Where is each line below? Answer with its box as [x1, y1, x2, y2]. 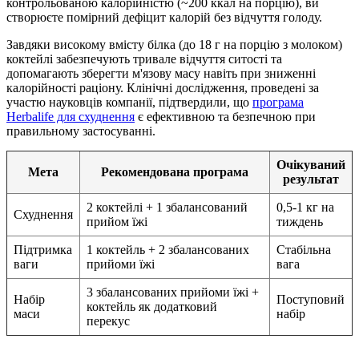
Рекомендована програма [101, 165, 248, 179]
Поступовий [276, 292, 345, 307]
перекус [87, 314, 130, 329]
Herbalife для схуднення [6, 110, 135, 124]
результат [283, 172, 339, 187]
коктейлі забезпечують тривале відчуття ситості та [6, 52, 282, 67]
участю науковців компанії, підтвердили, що [6, 95, 252, 110]
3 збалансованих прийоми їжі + [87, 285, 259, 300]
